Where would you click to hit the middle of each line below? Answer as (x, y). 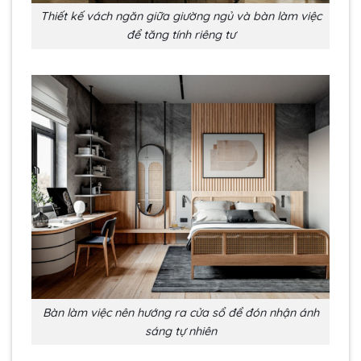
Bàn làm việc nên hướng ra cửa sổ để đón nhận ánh (180, 312)
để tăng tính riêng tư (180, 35)
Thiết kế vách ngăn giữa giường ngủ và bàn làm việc (180, 17)
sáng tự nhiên (180, 331)
